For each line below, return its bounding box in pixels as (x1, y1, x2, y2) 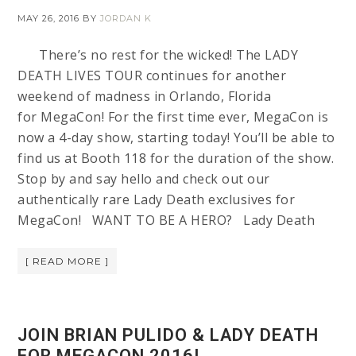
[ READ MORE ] (25, 255, 110, 268)
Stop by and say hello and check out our (17, 170, 270, 188)
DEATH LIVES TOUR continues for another (17, 67, 287, 85)
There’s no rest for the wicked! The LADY (17, 46, 299, 64)
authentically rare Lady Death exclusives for (17, 191, 296, 209)
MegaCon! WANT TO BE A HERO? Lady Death (17, 211, 315, 230)
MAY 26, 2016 (17, 13, 80, 25)
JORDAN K (100, 13, 153, 25)
